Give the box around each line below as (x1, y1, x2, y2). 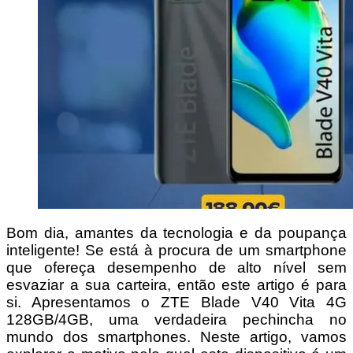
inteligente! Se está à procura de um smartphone (6, 241, 347, 258)
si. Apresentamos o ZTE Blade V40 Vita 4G (6, 293, 347, 310)
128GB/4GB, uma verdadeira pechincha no (6, 310, 347, 328)
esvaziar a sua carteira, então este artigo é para (6, 276, 347, 293)
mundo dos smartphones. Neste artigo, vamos (6, 328, 347, 345)
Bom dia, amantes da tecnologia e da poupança (6, 224, 347, 241)
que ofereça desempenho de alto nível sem (6, 258, 347, 276)
